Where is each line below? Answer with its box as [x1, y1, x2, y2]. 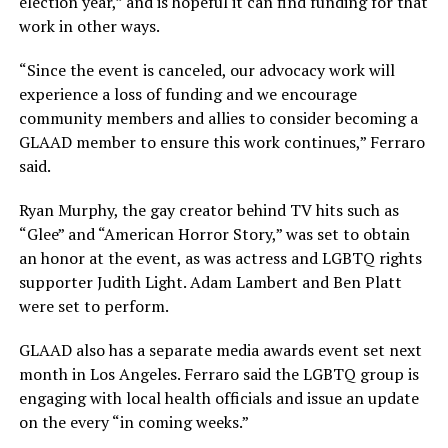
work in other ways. [18, 15, 160, 38]
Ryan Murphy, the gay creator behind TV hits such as [18, 199, 399, 222]
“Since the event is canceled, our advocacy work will [18, 59, 395, 82]
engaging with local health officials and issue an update [18, 387, 419, 410]
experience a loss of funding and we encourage [18, 83, 357, 106]
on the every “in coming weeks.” [18, 411, 249, 434]
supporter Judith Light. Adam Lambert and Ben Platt [18, 271, 402, 294]
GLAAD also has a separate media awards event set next [18, 339, 422, 362]
